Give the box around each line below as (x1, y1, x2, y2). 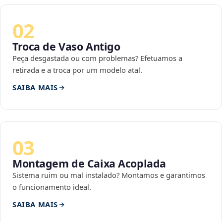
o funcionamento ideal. (12, 182, 91, 192)
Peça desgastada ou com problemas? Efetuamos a (12, 53, 182, 63)
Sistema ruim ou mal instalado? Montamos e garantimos (12, 170, 205, 180)
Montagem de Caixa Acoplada (12, 156, 166, 171)
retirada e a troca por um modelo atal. (12, 65, 142, 75)
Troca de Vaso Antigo (12, 39, 120, 54)
